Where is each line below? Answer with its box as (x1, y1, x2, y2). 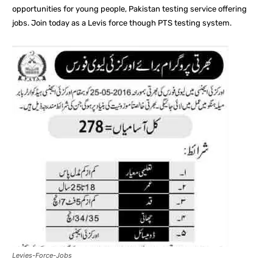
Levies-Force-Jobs (12, 251, 72, 260)
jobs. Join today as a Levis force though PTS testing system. (12, 18, 232, 27)
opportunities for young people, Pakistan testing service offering (12, 4, 247, 13)
